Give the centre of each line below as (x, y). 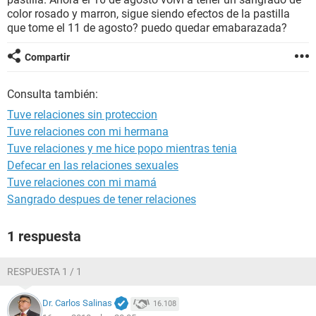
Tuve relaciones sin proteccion (82, 115)
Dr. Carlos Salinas (77, 303)
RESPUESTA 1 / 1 (44, 272)
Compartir (47, 57)
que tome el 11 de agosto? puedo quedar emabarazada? (147, 28)
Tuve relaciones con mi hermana (88, 132)
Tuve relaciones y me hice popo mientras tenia (122, 148)
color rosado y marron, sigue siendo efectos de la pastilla (148, 14)
